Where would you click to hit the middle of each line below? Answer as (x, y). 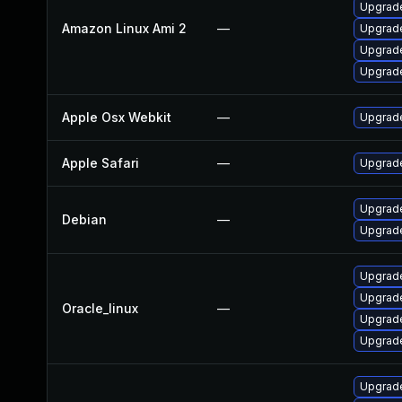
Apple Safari (100, 163)
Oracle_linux (100, 308)
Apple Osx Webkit (117, 117)
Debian (84, 219)
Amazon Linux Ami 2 (124, 28)
